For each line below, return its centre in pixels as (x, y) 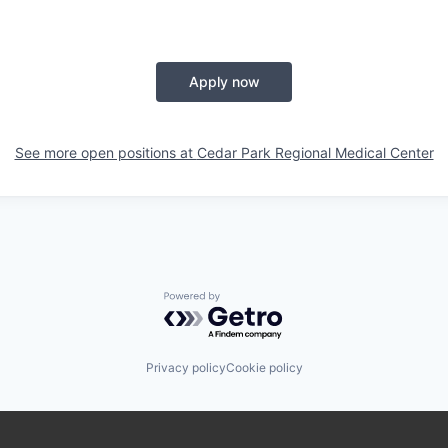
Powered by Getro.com (251, 300)
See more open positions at (105, 152)
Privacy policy (185, 368)
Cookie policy (264, 368)
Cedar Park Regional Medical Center (315, 152)
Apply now (224, 81)
